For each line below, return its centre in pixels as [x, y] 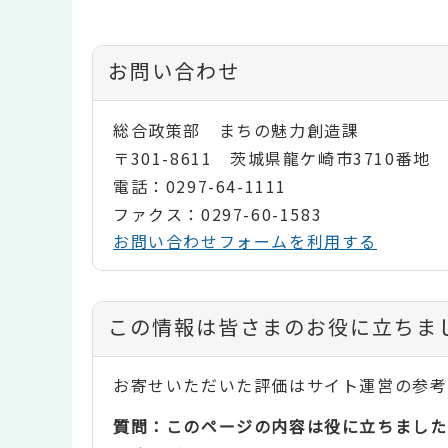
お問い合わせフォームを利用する [245, 241]
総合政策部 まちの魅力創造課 [236, 130]
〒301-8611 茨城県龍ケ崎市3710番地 [272, 158]
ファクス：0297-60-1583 [218, 214]
